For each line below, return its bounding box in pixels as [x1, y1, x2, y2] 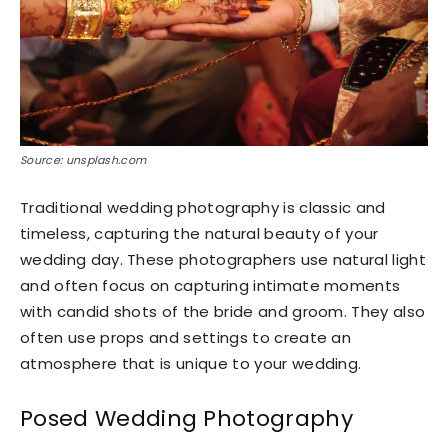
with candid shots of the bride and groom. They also [20, 300, 426, 322]
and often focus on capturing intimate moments [20, 274, 401, 296]
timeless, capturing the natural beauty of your [20, 222, 379, 244]
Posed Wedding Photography [20, 402, 353, 434]
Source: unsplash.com [20, 151, 147, 168]
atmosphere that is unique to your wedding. [20, 352, 362, 374]
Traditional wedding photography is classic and [20, 196, 386, 218]
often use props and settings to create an [20, 326, 352, 348]
